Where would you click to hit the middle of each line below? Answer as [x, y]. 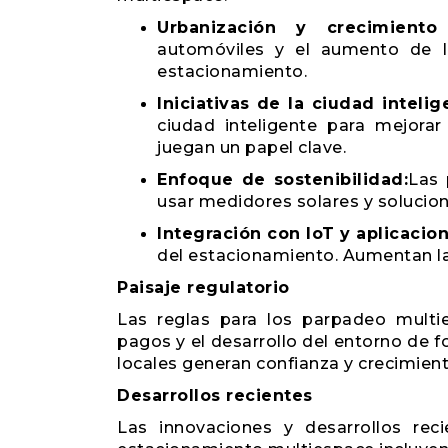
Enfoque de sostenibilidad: [283, 179]
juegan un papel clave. [251, 147]
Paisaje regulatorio [203, 287]
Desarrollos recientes [215, 395]
